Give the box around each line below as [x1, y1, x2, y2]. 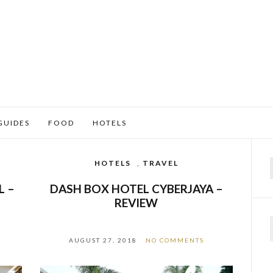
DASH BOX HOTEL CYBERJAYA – [49, 182, 223, 196]
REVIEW [115, 196, 158, 210]
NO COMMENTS [145, 236, 204, 244]
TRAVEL [142, 158, 179, 168]
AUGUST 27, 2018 [68, 236, 137, 244]
